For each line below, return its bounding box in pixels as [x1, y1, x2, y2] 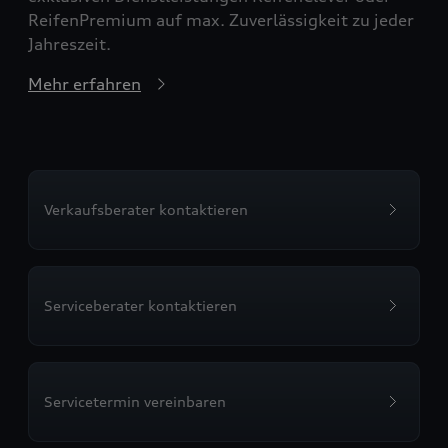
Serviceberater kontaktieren [44, 296, 237, 314]
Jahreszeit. [28, 33, 111, 54]
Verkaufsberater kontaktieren [44, 200, 248, 218]
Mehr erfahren [28, 73, 141, 94]
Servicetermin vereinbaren [44, 392, 226, 410]
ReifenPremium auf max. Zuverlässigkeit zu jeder [28, 9, 414, 30]
